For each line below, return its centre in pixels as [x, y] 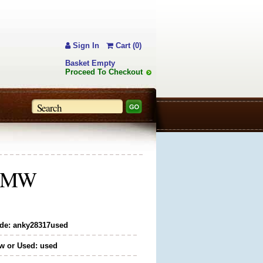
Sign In [85, 45]
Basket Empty [90, 63]
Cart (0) [127, 45]
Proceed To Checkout [104, 72]
